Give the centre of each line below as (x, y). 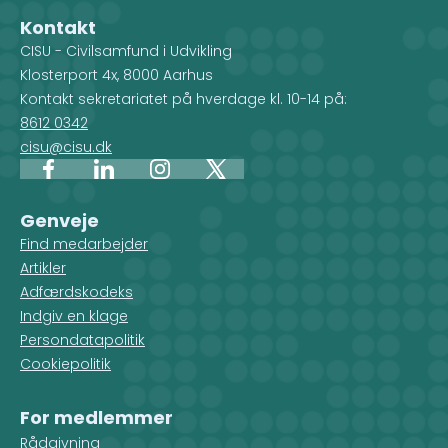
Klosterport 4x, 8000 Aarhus (116, 75)
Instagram (196, 179)
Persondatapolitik (82, 340)
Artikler (43, 268)
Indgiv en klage (74, 316)
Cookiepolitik (65, 364)
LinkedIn (130, 179)
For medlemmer (96, 418)
